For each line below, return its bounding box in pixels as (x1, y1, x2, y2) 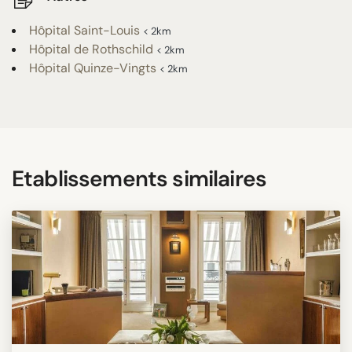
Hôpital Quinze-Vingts (29, 59, 156, 76)
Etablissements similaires (12, 163, 266, 193)
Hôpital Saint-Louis (29, 21, 140, 38)
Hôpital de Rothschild (29, 40, 153, 57)
